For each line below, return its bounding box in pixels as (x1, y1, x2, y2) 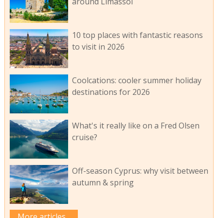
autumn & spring (72, 177, 134, 188)
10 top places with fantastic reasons (72, 30, 203, 41)
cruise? (72, 131, 97, 143)
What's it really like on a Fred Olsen (72, 120, 200, 131)
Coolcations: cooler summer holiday (72, 75, 201, 86)
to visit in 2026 (72, 41, 125, 53)
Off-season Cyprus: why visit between (72, 165, 208, 176)
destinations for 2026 (72, 87, 150, 97)
